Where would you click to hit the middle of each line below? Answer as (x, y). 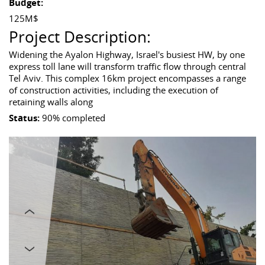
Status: (25, 118)
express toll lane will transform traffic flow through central (127, 67)
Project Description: (80, 36)
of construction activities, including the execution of (113, 90)
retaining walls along (52, 102)
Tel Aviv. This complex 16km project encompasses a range (127, 78)
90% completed (73, 118)
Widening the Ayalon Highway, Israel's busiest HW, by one (127, 55)
